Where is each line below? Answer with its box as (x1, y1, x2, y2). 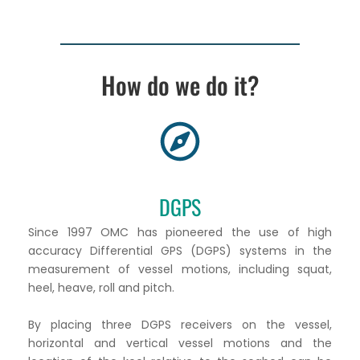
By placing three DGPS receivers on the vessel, (28, 316, 332, 333)
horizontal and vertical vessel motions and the (28, 334, 332, 351)
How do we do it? (101, 67, 259, 104)
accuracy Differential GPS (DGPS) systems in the (28, 243, 332, 260)
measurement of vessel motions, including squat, (28, 261, 332, 278)
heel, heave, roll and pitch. (28, 280, 174, 297)
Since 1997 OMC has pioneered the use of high (28, 224, 332, 241)
